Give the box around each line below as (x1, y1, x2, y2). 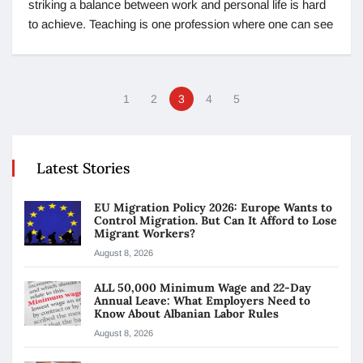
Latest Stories (36, 159, 130, 178)
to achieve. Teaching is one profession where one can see (28, 17, 333, 32)
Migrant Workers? (94, 226, 199, 241)
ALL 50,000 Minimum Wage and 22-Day (94, 280, 311, 296)
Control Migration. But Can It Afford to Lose (94, 213, 337, 228)
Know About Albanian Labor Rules (94, 306, 279, 322)
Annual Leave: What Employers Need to (94, 293, 310, 309)
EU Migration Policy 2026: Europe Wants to (94, 200, 332, 216)
